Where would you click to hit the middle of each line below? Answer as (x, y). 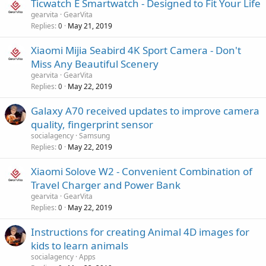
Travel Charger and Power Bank (106, 185)
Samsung (94, 135)
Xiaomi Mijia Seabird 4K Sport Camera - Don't (136, 50)
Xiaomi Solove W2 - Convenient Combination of (142, 171)
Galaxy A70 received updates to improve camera (145, 110)
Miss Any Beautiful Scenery (95, 64)
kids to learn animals (80, 245)
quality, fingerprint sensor (92, 124)
